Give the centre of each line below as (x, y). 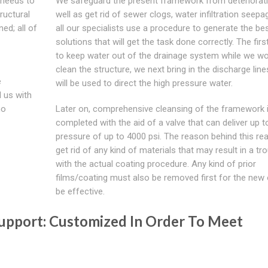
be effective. (80, 191)
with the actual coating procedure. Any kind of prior (156, 164)
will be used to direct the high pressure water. (144, 83)
